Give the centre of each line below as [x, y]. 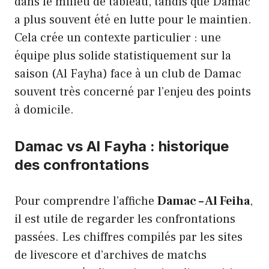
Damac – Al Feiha [204, 201]
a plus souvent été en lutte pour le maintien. [133, 20]
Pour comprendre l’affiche [86, 201]
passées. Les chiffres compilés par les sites [128, 237]
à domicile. [44, 110]
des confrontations [82, 165]
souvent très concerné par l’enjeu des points [133, 92]
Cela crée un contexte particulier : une [118, 38]
